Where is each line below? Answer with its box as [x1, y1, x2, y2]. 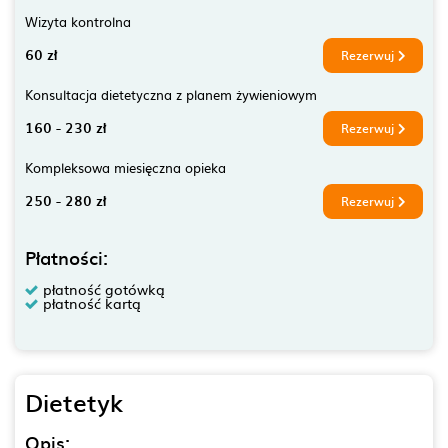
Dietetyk [25, 383, 123, 420]
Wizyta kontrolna [25, 10, 131, 31]
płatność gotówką [43, 278, 165, 299]
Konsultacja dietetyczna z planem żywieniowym [25, 83, 317, 104]
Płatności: [25, 243, 108, 271]
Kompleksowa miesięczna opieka [25, 156, 226, 177]
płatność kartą [43, 292, 141, 313]
